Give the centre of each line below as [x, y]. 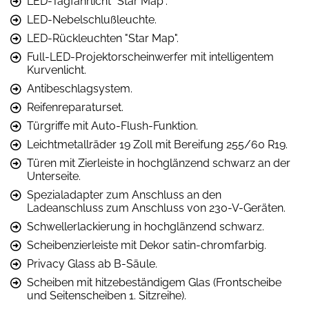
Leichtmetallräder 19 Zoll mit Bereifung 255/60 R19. [157, 144]
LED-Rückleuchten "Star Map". [103, 38]
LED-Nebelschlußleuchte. [92, 19]
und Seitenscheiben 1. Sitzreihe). [107, 295]
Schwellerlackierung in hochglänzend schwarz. [146, 226]
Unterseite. [54, 176]
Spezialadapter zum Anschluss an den [124, 195]
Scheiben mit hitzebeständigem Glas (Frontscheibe [154, 282]
